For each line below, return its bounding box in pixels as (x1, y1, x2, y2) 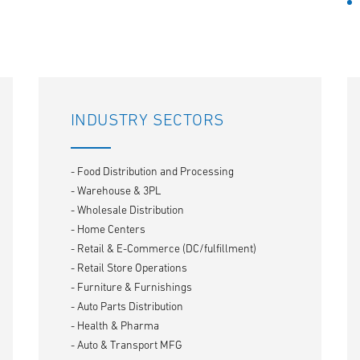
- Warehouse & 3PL (70, 184, 161, 197)
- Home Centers (70, 223, 145, 235)
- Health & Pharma (70, 319, 159, 332)
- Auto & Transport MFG (70, 338, 182, 351)
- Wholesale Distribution (70, 203, 184, 216)
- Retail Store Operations (70, 261, 187, 274)
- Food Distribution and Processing (70, 165, 234, 178)
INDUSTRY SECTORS (70, 110, 225, 129)
